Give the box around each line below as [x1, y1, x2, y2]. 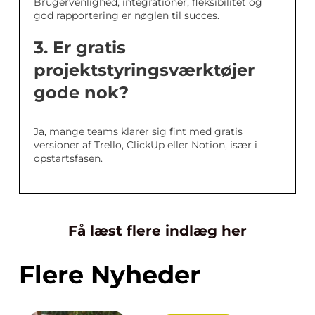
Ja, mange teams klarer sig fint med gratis [34, 125, 243, 138]
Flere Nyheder [19, 259, 200, 290]
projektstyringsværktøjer [34, 60, 255, 80]
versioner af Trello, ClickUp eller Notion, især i [34, 139, 257, 151]
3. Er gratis [34, 37, 126, 58]
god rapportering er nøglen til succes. [34, 9, 219, 22]
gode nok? [34, 82, 129, 103]
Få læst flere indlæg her [68, 222, 247, 239]
